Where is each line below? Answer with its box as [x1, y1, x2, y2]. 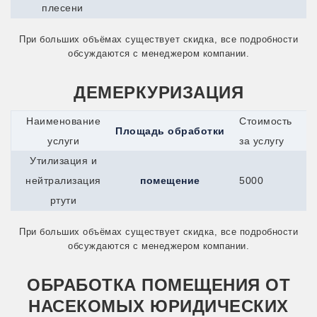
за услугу [239, 134, 284, 146]
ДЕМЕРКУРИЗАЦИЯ [74, 82, 243, 102]
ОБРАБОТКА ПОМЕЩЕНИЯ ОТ [27, 275, 290, 294]
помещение [140, 174, 200, 186]
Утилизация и [30, 154, 97, 166]
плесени [42, 1, 83, 13]
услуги [47, 134, 79, 146]
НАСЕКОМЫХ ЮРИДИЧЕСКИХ [28, 296, 289, 316]
